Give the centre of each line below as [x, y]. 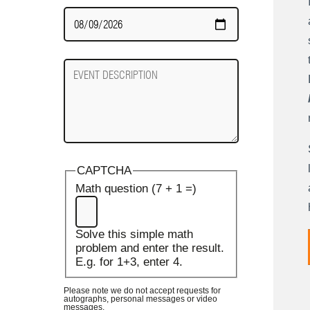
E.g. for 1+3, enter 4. [129, 262]
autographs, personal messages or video [140, 299]
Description [93, 80]
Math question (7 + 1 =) [136, 189]
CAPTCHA [104, 171]
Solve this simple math [134, 235]
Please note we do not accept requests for [142, 290]
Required [87, 27]
